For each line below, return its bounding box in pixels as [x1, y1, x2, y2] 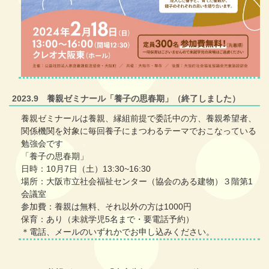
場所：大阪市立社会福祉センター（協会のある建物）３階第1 [21, 176, 253, 186]
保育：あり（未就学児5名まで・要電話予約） [21, 214, 194, 224]
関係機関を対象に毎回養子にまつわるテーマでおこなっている [21, 125, 256, 136]
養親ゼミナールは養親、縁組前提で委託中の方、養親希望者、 [21, 113, 256, 123]
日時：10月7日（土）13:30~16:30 [21, 163, 151, 174]
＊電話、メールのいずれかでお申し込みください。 [21, 226, 214, 237]
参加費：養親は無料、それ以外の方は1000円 [21, 201, 192, 211]
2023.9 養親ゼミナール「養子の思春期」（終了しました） [12, 93, 240, 103]
